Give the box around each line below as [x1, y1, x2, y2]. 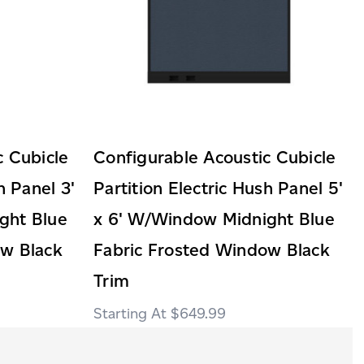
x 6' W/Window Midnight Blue [93, 208, 335, 229]
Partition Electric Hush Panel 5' [93, 177, 343, 198]
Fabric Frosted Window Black [93, 239, 330, 260]
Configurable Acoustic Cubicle [93, 146, 336, 167]
